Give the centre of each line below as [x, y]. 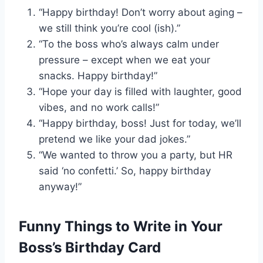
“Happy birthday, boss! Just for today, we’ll [140, 124]
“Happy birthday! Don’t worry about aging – [141, 13]
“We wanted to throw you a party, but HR [136, 155]
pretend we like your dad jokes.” [114, 139]
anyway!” [60, 187]
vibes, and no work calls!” [99, 108]
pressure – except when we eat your [124, 60]
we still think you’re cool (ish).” [109, 28]
